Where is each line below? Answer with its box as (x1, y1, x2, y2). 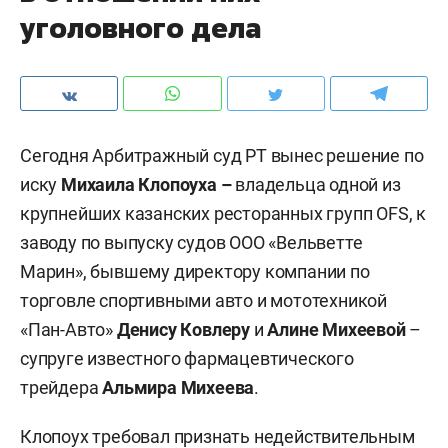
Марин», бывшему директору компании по (20, 261, 370, 282)
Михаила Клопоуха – (61, 174, 232, 195)
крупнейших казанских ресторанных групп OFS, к (20, 203, 426, 224)
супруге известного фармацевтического (20, 348, 354, 369)
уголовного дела (20, 9, 261, 46)
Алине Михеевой (267, 319, 406, 340)
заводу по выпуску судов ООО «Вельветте (20, 232, 363, 253)
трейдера (20, 377, 103, 398)
